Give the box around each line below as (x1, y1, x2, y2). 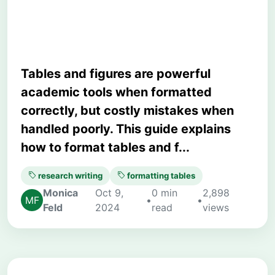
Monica (43, 186, 78, 199)
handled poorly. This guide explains (21, 121, 231, 136)
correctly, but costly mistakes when (21, 103, 234, 118)
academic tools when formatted (21, 84, 212, 99)
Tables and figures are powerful (21, 66, 211, 81)
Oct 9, (95, 186, 123, 199)
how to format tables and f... (21, 139, 190, 155)
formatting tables (125, 170, 195, 180)
